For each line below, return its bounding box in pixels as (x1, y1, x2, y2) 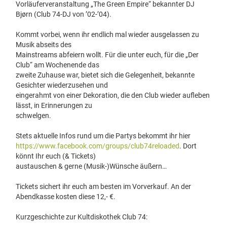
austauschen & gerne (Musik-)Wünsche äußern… (16, 162, 167, 170)
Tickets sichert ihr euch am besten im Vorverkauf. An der (16, 182, 191, 191)
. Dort (179, 141, 197, 150)
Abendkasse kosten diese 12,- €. (16, 192, 116, 201)
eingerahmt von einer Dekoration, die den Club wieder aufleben (16, 91, 210, 99)
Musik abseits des (16, 40, 71, 49)
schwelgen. (16, 111, 51, 120)
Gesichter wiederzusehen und (16, 81, 108, 89)
